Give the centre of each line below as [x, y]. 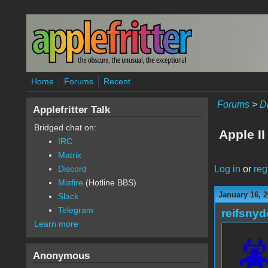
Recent [117, 81]
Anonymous [61, 255]
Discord [72, 169]
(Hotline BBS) [109, 182]
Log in [227, 169]
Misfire [70, 182]
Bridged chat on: [65, 127]
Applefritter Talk [71, 109]
